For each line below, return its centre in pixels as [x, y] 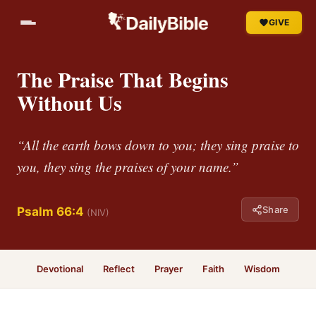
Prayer [168, 269]
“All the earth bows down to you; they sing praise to [158, 145]
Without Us [69, 102]
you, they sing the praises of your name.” [128, 167]
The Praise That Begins [123, 79]
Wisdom [262, 269]
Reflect [119, 269]
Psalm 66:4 [50, 212]
